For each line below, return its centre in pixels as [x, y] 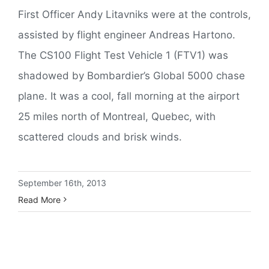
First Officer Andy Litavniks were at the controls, [134, 14]
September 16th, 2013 [62, 183]
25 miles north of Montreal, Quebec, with [117, 116]
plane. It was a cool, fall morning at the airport [129, 96]
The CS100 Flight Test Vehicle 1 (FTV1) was [123, 55]
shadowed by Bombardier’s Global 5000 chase [131, 75]
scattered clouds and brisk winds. [100, 137]
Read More [39, 199]
